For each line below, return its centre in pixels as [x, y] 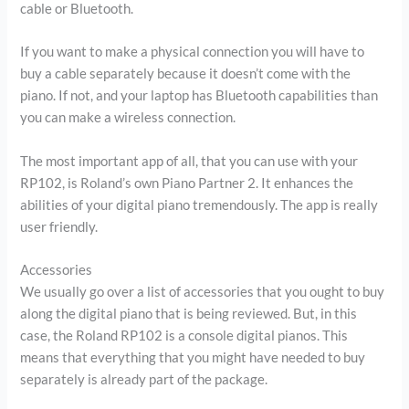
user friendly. [59, 226]
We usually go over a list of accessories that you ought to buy [203, 291]
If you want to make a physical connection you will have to [193, 52]
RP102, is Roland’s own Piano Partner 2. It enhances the [187, 183]
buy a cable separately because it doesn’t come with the [186, 74]
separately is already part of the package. [144, 379]
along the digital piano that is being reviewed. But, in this [189, 313]
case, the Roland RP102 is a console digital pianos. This [184, 335]
